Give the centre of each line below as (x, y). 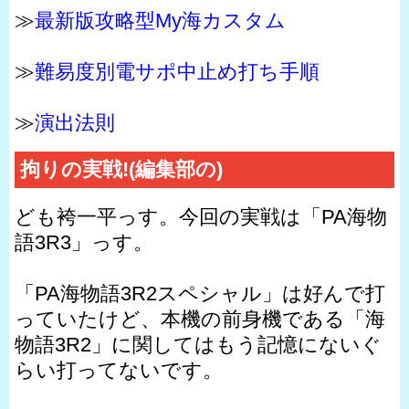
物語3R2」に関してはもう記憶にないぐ (198, 344)
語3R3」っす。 (84, 242)
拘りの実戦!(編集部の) (121, 170)
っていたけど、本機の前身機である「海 (200, 319)
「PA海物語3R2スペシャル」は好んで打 (200, 293)
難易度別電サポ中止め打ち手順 (177, 71)
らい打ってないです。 (119, 370)
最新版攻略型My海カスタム (160, 20)
